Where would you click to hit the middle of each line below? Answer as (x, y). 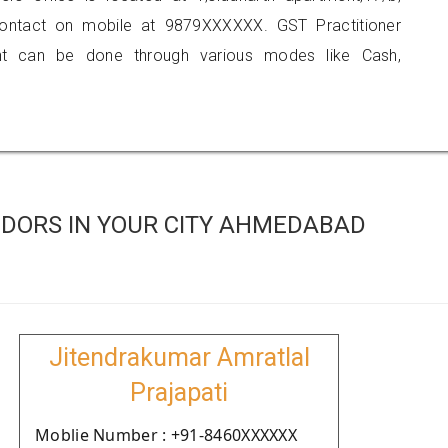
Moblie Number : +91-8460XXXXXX (166, 435)
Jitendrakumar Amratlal (179, 357)
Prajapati (179, 392)
